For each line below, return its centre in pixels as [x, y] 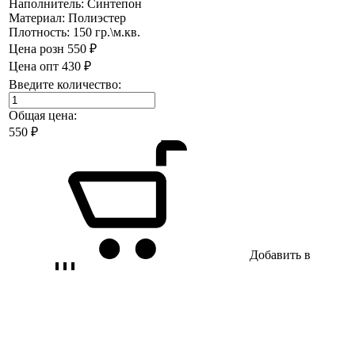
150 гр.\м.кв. [107, 32]
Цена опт [34, 66]
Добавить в [280, 254]
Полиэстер [97, 17]
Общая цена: [43, 115]
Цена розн [36, 48]
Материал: [38, 17]
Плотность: [41, 32]
